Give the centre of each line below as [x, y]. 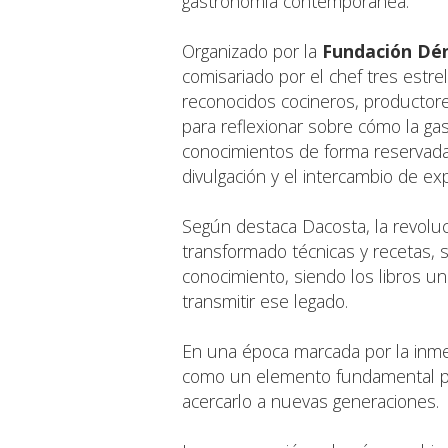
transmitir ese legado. [265, 300]
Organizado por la [252, 50]
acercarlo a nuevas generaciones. [310, 400]
